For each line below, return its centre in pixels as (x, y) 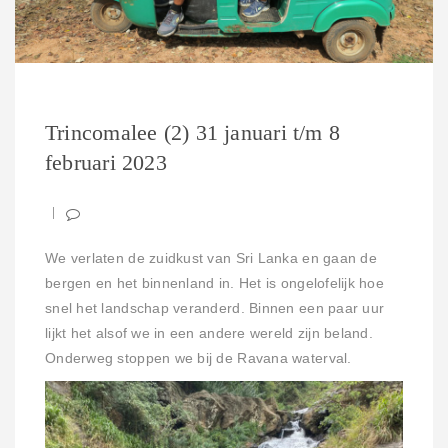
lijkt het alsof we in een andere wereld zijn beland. (209, 334)
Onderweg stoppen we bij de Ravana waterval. (198, 359)
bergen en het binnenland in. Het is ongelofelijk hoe (215, 284)
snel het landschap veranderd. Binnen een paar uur (215, 309)
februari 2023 (106, 163)
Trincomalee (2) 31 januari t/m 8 (193, 133)
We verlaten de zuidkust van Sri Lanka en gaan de (211, 259)
